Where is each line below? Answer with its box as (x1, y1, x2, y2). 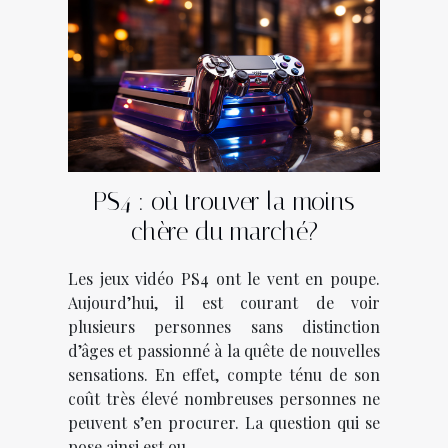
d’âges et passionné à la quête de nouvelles (68, 340, 380, 362)
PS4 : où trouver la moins (93, 187, 355, 217)
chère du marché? (130, 217, 318, 247)
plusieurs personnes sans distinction (68, 316, 380, 338)
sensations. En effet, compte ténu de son (68, 364, 380, 386)
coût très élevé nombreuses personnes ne (68, 388, 380, 410)
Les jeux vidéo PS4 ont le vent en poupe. (68, 268, 380, 290)
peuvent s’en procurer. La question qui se (68, 412, 380, 434)
